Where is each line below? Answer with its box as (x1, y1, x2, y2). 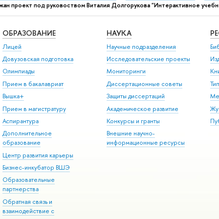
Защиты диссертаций (106, 92, 165, 101)
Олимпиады (2, 67, 35, 76)
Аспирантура (2, 116, 39, 125)
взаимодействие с (2, 206, 54, 215)
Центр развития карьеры (2, 151, 73, 159)
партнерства (2, 185, 39, 194)
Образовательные (2, 175, 55, 184)
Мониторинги (106, 67, 146, 76)
